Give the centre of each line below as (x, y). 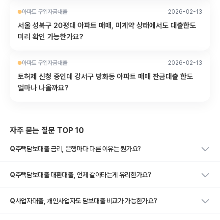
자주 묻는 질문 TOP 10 (47, 130)
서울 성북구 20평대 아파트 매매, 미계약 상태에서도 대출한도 (107, 26)
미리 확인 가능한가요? (51, 37)
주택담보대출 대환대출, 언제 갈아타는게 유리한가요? (83, 175)
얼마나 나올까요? (43, 88)
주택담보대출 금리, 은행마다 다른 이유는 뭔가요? (78, 149)
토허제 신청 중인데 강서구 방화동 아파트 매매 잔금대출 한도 (105, 77)
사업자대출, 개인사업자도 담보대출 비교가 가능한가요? (86, 201)
